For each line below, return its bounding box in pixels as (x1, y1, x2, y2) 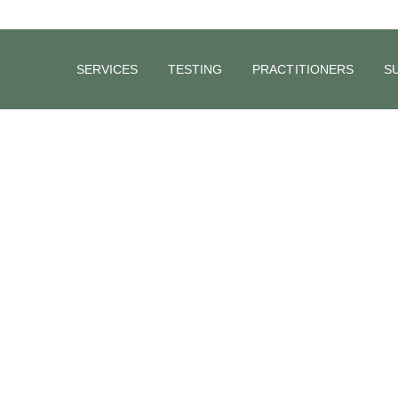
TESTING (168, 62, 223, 76)
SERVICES (76, 62, 139, 76)
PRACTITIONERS (252, 62, 354, 76)
